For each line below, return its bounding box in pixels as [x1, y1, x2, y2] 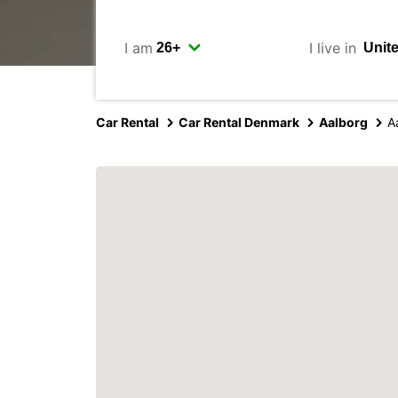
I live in [308, 38, 356, 57]
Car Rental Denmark [179, 115, 299, 130]
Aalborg [319, 115, 368, 130]
